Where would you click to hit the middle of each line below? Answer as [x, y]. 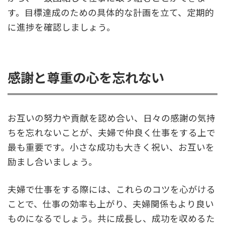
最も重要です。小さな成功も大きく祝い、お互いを [111, 147]
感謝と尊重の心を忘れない [86, 78]
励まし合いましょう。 [52, 162]
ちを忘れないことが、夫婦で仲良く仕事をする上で [111, 133]
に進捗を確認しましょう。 [62, 27]
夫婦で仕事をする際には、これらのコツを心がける [111, 189]
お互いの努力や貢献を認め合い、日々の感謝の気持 [111, 118]
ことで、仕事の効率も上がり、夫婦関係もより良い [111, 204]
